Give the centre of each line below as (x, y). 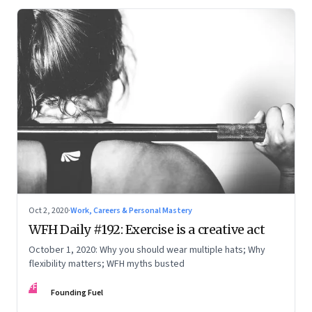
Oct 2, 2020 (48, 211)
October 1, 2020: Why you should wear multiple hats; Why (147, 250)
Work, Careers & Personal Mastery (131, 211)
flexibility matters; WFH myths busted (107, 264)
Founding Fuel (77, 293)
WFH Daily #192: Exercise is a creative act (147, 230)
